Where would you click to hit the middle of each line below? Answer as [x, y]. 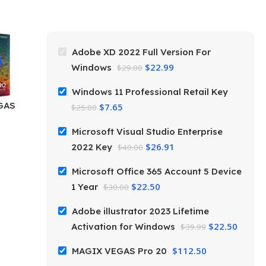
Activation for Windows [124, 226]
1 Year [86, 186]
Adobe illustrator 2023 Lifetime [140, 211]
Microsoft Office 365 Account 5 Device [157, 171]
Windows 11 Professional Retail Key [150, 91]
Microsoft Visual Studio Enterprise [147, 131]
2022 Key [93, 147]
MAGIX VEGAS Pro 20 [121, 251]
